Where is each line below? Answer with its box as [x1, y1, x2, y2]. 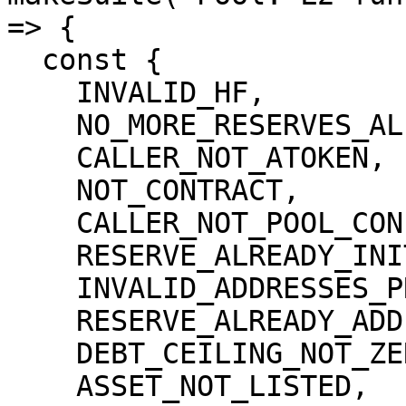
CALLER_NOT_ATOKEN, [7, 141, 76, 174]
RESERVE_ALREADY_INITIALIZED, [7, 239, 76, 272]
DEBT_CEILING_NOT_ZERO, [7, 337, 76, 370]
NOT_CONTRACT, [7, 174, 76, 207]
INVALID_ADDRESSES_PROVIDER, [7, 272, 76, 304]
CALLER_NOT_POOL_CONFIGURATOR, [7, 207, 76, 239]
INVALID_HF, [7, 76, 76, 109]
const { [7, 43, 42, 76]
